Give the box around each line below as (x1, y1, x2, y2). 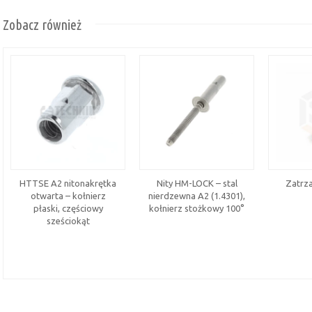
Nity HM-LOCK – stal (156, 178, 237, 188)
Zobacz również (3, 16, 81, 33)
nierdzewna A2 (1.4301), (148, 190, 245, 201)
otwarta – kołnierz (30, 190, 106, 201)
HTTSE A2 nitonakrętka (19, 178, 116, 188)
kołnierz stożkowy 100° (149, 203, 244, 213)
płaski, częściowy (33, 203, 103, 213)
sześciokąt (46, 215, 90, 226)
